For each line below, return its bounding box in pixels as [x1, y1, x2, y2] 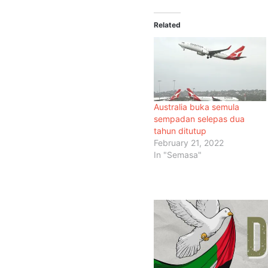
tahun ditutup [154, 126, 206, 136]
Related [154, 20, 181, 29]
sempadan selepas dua [154, 114, 245, 124]
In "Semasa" [154, 150, 202, 160]
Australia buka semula [154, 102, 239, 112]
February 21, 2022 [154, 138, 224, 148]
